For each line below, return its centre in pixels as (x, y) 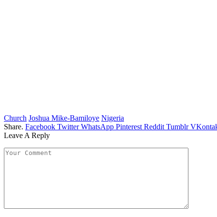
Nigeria (113, 118)
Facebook (40, 126)
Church (15, 118)
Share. (14, 126)
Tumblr (177, 126)
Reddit (154, 126)
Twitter (68, 126)
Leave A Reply (27, 135)
